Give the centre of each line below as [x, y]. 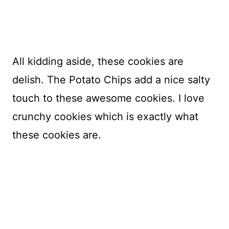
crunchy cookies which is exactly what [105, 117]
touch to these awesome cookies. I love [108, 98]
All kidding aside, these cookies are [98, 62]
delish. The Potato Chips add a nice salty [111, 80]
